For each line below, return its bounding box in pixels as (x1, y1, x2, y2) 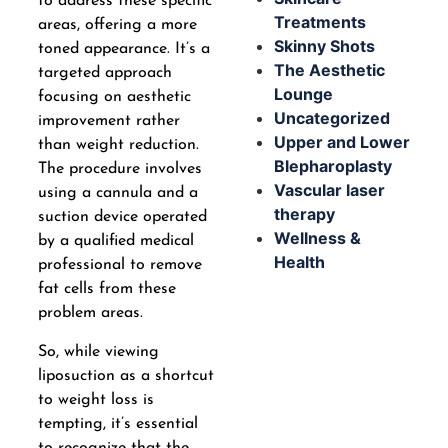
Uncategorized (274, 107, 390, 128)
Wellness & (274, 227, 361, 248)
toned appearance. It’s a (37, 41, 210, 58)
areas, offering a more (37, 17, 197, 34)
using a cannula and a (37, 185, 198, 202)
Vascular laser (274, 179, 385, 200)
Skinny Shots (274, 35, 375, 56)
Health (274, 251, 325, 272)
